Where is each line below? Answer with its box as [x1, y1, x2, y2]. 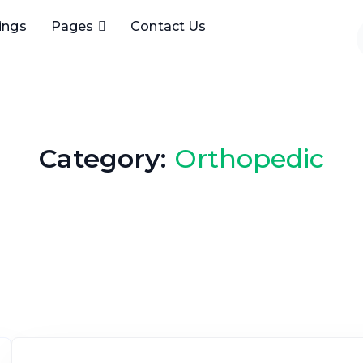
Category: [38, 143, 174, 174]
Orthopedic [173, 143, 325, 174]
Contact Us [130, 19, 207, 34]
